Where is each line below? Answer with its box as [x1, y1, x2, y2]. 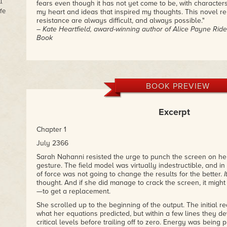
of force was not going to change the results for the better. [36, 170, 224, 178]
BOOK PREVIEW [145, 81, 210, 91]
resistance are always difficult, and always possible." [36, 16, 205, 25]
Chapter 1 [36, 125, 66, 134]
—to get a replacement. [36, 187, 110, 196]
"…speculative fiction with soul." [36, 52, 135, 61]
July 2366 [36, 139, 68, 147]
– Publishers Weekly [36, 61, 101, 69]
